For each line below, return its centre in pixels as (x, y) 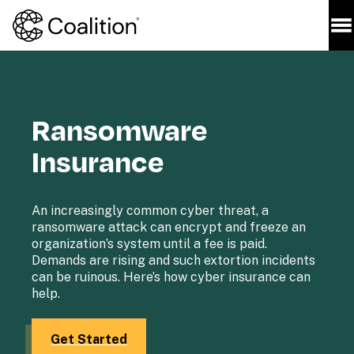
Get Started (89, 339)
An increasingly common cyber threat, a (150, 211)
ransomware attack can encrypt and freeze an (169, 227)
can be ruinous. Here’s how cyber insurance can (171, 277)
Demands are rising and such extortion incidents (173, 260)
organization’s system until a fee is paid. (149, 244)
